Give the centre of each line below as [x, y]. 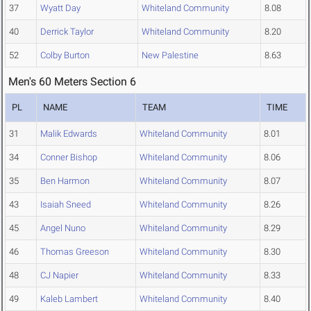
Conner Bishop [69, 158]
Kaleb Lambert [69, 299]
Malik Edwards [69, 134]
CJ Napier [59, 276]
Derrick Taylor [67, 32]
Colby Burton [65, 56]
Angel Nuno [63, 228]
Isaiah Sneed [66, 205]
